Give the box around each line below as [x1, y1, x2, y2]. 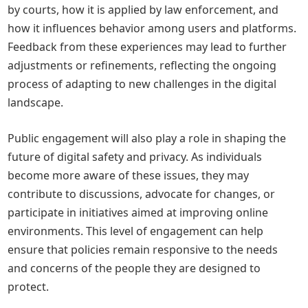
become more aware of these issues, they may [8, 168, 250, 183]
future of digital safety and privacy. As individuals [8, 149, 263, 164]
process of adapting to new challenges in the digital [8, 76, 277, 91]
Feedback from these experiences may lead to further [8, 39, 287, 54]
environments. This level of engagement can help [8, 223, 264, 239]
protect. [8, 279, 49, 294]
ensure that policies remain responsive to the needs [8, 242, 278, 257]
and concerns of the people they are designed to [8, 261, 261, 276]
